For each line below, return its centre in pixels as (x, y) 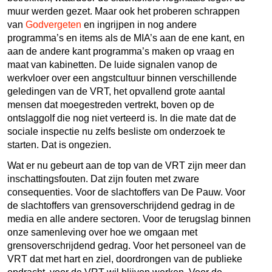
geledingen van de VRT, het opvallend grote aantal (116, 91)
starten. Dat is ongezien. (59, 144)
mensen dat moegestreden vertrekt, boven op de (111, 104)
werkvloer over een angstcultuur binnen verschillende (122, 78)
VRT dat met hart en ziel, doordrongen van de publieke (125, 259)
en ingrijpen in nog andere (140, 24)
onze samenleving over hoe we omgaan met (102, 232)
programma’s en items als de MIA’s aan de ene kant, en (126, 38)
